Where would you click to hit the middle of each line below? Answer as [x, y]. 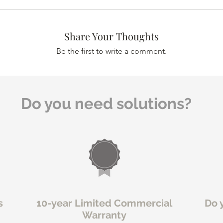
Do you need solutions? [106, 103]
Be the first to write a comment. [111, 51]
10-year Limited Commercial [104, 203]
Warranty [104, 215]
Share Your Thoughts [111, 36]
